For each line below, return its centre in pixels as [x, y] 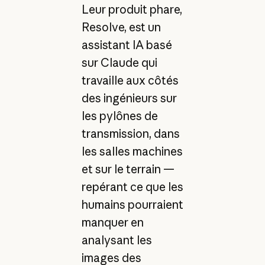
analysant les [117, 240]
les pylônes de [119, 116]
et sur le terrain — [128, 169]
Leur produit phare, [132, 10]
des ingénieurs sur [129, 98]
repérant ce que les [132, 187]
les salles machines [132, 152]
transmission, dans [130, 134]
